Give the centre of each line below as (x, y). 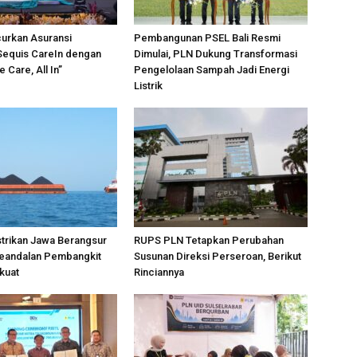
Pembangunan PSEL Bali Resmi (207, 38)
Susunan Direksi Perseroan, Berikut (218, 256)
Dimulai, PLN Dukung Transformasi (216, 54)
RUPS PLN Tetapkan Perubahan (209, 240)
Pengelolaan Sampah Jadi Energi (212, 70)
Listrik (148, 86)
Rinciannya (159, 272)
